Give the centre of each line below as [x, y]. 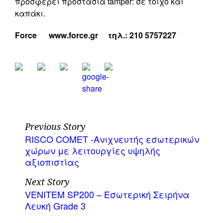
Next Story [47, 182]
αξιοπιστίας [52, 162]
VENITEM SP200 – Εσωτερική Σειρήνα [107, 194]
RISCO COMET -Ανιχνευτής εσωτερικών [112, 139]
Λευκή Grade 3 [55, 206]
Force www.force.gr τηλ [69, 35]
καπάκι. [30, 13]
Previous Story [55, 127]
